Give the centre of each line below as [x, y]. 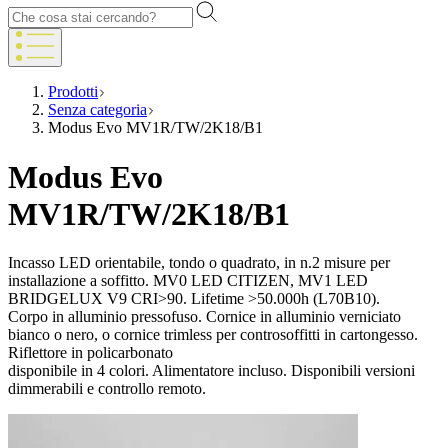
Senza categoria [97, 110]
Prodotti [73, 92]
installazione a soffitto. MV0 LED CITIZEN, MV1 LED [188, 281]
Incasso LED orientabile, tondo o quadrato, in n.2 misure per [199, 263]
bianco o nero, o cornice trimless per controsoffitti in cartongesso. [213, 335]
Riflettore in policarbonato [90, 353]
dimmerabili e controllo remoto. [107, 389]
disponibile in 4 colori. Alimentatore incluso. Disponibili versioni [211, 371]
